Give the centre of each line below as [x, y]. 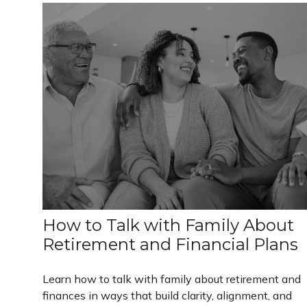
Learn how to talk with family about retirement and [172, 279]
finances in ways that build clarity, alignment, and [167, 295]
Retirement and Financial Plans [170, 244]
